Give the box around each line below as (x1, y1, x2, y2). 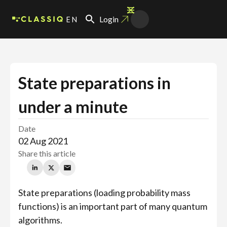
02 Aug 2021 (18, 135, 68, 146)
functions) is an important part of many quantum (18, 201, 207, 212)
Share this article (18, 148, 75, 158)
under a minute (18, 97, 128, 117)
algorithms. (18, 214, 62, 225)
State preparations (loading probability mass (18, 187, 191, 198)
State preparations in (18, 73, 171, 93)
